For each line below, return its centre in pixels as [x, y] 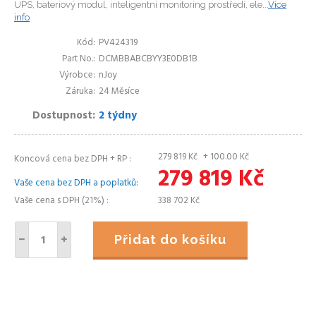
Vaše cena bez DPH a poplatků [75, 183]
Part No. [78, 59]
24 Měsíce [119, 91]
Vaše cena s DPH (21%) [60, 201]
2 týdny [118, 116]
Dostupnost [62, 116]
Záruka [79, 91]
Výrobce [76, 75]
